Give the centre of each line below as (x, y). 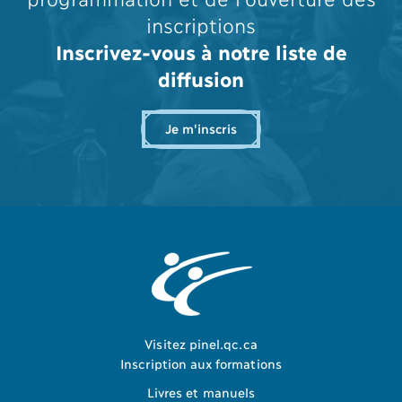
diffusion (201, 78)
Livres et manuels (201, 392)
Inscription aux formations (201, 363)
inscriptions (201, 24)
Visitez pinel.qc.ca (201, 343)
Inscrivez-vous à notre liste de (201, 51)
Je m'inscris (201, 128)
